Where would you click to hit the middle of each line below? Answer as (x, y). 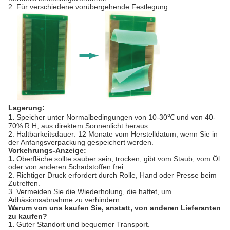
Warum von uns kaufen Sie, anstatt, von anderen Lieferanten (114, 208)
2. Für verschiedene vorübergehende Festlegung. (89, 6)
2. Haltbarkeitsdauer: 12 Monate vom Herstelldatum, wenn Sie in (113, 134)
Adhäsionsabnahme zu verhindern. (65, 199)
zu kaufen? (28, 216)
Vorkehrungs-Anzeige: (47, 150)
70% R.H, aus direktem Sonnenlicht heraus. (79, 126)
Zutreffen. (24, 183)
